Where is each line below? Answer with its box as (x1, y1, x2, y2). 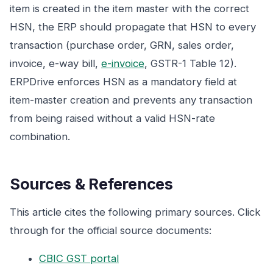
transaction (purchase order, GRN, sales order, (10, 39, 234, 51)
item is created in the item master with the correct (10, 2, 249, 15)
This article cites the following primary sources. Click (10, 206, 261, 218)
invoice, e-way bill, (10, 57, 101, 69)
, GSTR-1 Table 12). (144, 57, 236, 69)
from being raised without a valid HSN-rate (10, 112, 215, 124)
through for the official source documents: (10, 224, 211, 236)
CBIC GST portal (39, 252, 119, 264)
